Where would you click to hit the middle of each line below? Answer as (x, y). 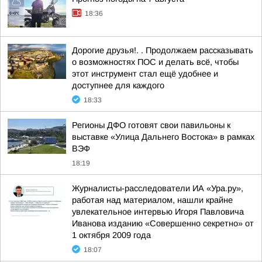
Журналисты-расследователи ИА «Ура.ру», (158, 188)
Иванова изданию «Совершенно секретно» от (163, 223)
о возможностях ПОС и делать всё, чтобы (155, 62)
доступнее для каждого (118, 85)
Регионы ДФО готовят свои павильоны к (151, 125)
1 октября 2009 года (111, 235)
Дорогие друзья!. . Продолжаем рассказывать (163, 50)
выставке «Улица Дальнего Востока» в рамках (163, 137)
